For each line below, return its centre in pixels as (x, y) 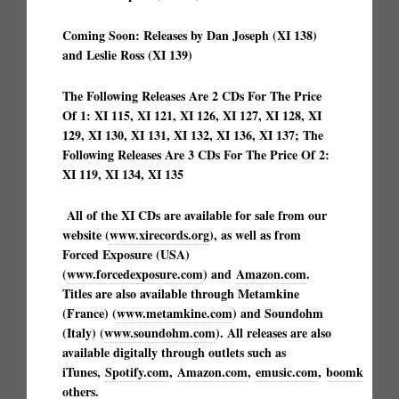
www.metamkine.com (175, 313)
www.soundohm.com (160, 333)
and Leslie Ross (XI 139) (130, 55)
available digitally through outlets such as (174, 352)
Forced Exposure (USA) (126, 254)
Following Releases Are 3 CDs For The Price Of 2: (196, 155)
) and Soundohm (278, 313)
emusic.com (287, 372)
